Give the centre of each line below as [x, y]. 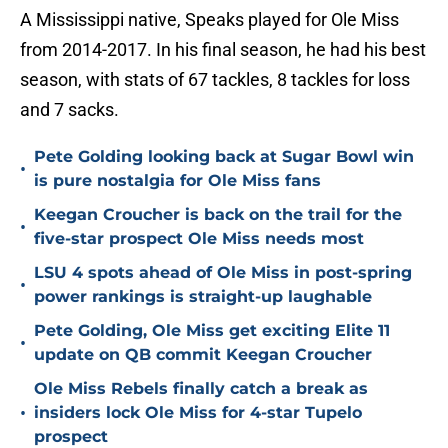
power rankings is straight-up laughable [203, 297]
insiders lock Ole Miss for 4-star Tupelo [198, 413]
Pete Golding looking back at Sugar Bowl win [224, 157]
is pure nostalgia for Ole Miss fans [177, 181]
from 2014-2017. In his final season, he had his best [223, 50]
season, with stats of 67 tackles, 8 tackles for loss [215, 80]
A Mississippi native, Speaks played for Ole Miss [209, 20]
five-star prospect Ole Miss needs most [199, 239]
